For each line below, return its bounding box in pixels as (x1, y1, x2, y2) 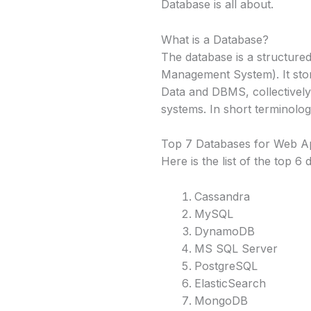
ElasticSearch (194, 276, 266, 290)
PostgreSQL (194, 258, 258, 273)
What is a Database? (161, 32, 269, 47)
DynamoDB (194, 224, 255, 238)
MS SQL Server (194, 241, 278, 255)
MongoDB (194, 293, 248, 308)
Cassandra (194, 189, 250, 203)
